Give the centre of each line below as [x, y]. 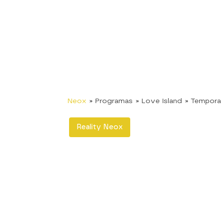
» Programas [111, 101]
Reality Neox [100, 127]
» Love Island [159, 101]
